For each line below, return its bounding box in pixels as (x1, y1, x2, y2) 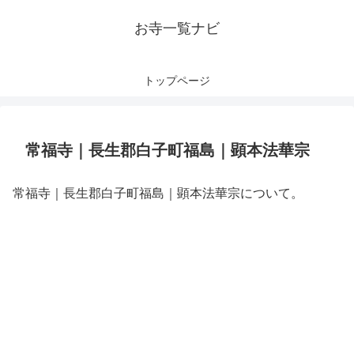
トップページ (144, 74, 210, 87)
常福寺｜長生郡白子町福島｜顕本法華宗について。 (13, 186, 303, 200)
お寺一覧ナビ (134, 21, 220, 36)
